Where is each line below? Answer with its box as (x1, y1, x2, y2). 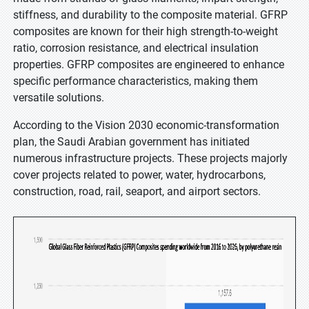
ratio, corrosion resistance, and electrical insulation (13, 41, 259, 54)
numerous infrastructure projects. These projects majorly (13, 152, 288, 165)
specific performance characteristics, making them (13, 74, 258, 88)
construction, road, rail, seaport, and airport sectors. (13, 185, 261, 198)
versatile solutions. (13, 91, 104, 104)
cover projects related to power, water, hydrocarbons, (13, 168, 266, 181)
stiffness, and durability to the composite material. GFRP (13, 8, 288, 21)
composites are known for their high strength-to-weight (13, 25, 278, 38)
